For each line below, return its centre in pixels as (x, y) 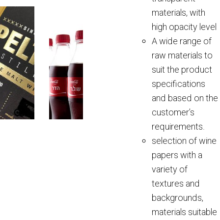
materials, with (178, 13)
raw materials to (182, 56)
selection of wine (184, 141)
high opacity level (184, 27)
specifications (178, 84)
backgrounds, (177, 198)
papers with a (177, 155)
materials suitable (184, 212)
